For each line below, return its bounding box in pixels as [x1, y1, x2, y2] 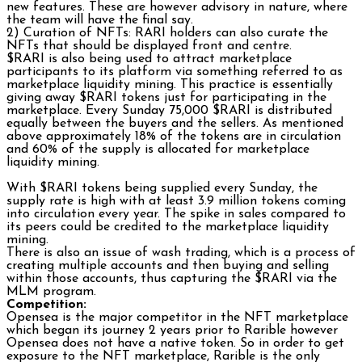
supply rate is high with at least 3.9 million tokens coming [6, 195, 346, 208]
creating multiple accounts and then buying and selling [6, 259, 329, 272]
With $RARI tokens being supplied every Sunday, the [6, 182, 318, 195]
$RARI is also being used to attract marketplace [6, 53, 292, 65]
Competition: [6, 298, 86, 311]
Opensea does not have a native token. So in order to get [6, 337, 344, 350]
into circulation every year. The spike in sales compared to [6, 208, 346, 221]
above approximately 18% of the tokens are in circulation [6, 130, 341, 143]
